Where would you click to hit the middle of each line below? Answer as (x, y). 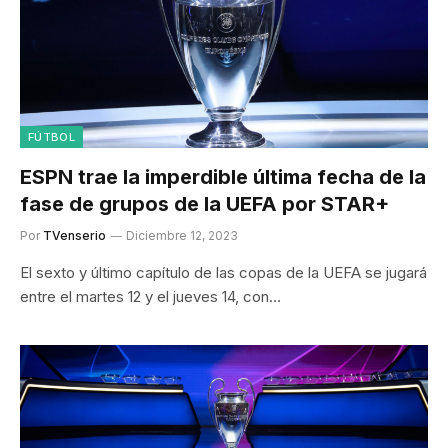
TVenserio (74, 235)
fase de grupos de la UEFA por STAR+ (204, 203)
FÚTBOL (51, 136)
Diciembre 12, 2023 (182, 235)
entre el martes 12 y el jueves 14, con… (150, 296)
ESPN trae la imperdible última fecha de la (223, 176)
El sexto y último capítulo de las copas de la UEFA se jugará (223, 272)
